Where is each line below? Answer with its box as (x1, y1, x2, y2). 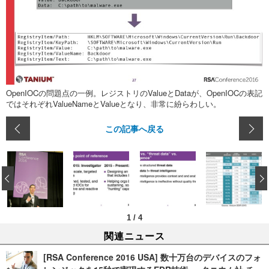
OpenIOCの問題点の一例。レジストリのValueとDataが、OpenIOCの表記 (6, 87, 262, 99)
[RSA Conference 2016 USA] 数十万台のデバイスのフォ (43, 251, 261, 264)
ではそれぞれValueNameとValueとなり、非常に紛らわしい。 (6, 98, 221, 110)
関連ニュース (104, 231, 165, 241)
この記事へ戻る (105, 124, 164, 133)
